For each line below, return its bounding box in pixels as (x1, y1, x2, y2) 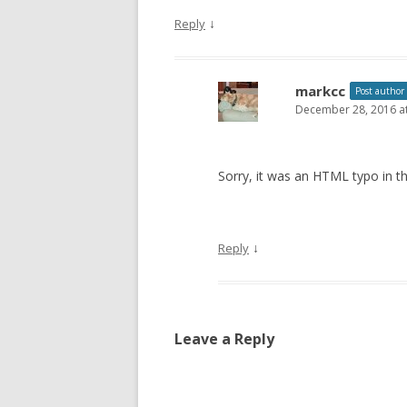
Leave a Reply (174, 329, 274, 349)
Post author (355, 84, 404, 97)
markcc (295, 82, 345, 100)
